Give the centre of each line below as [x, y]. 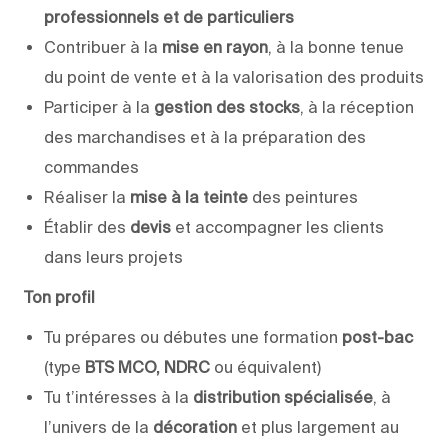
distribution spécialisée [283, 396]
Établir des [87, 226]
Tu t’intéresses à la [118, 396]
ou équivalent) [265, 366]
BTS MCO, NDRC [147, 366]
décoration [195, 426]
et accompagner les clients [277, 226]
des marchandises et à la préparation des [205, 136]
